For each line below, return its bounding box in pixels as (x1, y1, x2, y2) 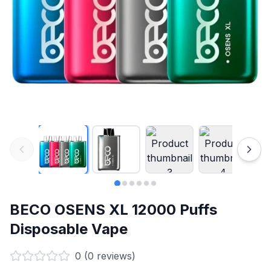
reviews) (94, 250, 135, 262)
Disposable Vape (10, 220, 128, 238)
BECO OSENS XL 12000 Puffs (10, 201, 217, 218)
